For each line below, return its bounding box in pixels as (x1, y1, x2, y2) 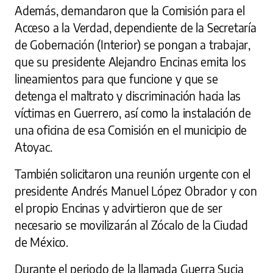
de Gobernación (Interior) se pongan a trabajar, (15, 37, 251, 52)
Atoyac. (15, 140, 52, 155)
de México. (15, 235, 69, 250)
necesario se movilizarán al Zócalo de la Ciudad (15, 218, 249, 233)
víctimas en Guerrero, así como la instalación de (15, 105, 251, 121)
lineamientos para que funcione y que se (15, 71, 218, 87)
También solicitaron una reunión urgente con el (15, 166, 251, 182)
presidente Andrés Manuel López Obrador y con (15, 183, 257, 199)
